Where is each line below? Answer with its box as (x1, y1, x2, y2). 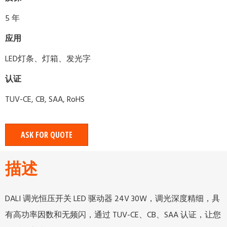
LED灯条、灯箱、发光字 (5, 53, 91, 64)
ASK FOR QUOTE (21, 129, 72, 140)
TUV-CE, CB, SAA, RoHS (5, 93, 85, 105)
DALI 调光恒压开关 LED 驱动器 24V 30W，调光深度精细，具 (5, 193, 220, 204)
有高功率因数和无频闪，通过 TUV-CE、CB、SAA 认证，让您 (5, 209, 221, 220)
